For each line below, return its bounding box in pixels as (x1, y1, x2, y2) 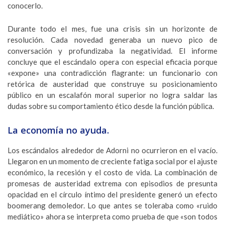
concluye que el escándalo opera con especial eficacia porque (8, 57, 217, 66)
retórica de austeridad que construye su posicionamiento (8, 79, 217, 88)
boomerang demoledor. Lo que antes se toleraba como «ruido (8, 201, 217, 210)
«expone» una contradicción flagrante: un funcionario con (8, 68, 217, 77)
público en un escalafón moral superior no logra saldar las (8, 90, 217, 99)
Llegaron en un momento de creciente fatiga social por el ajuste (8, 157, 217, 166)
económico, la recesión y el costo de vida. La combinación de (8, 168, 217, 177)
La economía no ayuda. (8, 124, 109, 136)
